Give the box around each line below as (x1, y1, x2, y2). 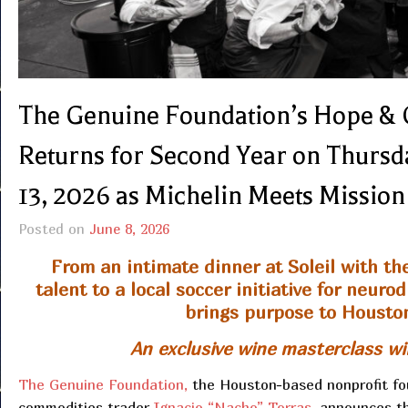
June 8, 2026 (88, 220, 169, 238)
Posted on (17, 220, 89, 238)
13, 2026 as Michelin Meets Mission (17, 181, 405, 211)
